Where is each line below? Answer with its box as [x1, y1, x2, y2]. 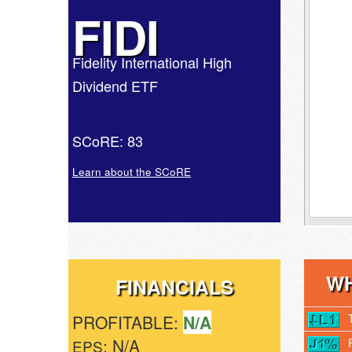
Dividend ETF [72, 75, 158, 96]
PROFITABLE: [72, 310, 183, 334]
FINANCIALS [115, 273, 233, 301]
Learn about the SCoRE [72, 164, 191, 179]
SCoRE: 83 [72, 130, 143, 151]
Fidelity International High [72, 52, 232, 72]
